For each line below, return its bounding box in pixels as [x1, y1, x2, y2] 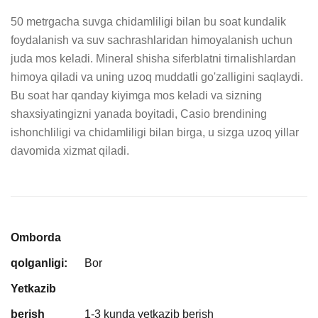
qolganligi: [11, 256, 67, 269]
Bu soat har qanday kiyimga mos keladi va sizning [11, 89, 262, 102]
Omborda [11, 231, 61, 243]
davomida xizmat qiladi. [11, 144, 129, 157]
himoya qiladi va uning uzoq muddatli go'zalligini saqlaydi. [11, 70, 303, 83]
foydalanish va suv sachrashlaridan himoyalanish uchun [11, 33, 292, 46]
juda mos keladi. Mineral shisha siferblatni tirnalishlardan [11, 52, 296, 65]
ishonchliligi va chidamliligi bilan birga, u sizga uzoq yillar [11, 126, 299, 138]
